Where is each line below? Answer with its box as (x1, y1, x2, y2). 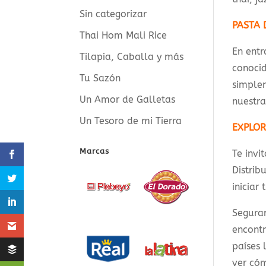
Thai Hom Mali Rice (80, 29, 167, 41)
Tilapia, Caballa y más (80, 50, 184, 62)
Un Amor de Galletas (80, 93, 176, 105)
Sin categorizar (80, 8, 147, 20)
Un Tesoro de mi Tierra (80, 115, 182, 126)
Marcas (80, 146, 110, 156)
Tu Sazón (80, 72, 121, 84)
